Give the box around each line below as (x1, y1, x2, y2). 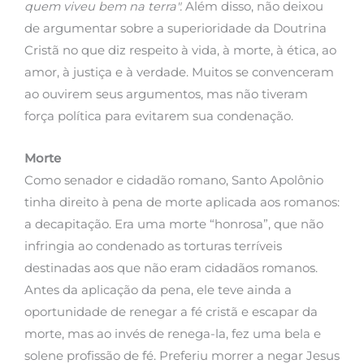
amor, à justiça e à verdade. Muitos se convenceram (24, 64, 334, 80)
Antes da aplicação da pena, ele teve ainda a (24, 283, 292, 298)
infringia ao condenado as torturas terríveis (24, 239, 282, 254)
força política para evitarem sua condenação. (24, 108, 293, 123)
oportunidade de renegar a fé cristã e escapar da (24, 305, 318, 320)
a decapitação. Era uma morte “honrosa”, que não (24, 217, 323, 232)
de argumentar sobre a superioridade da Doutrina (24, 20, 327, 36)
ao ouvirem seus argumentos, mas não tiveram (24, 86, 308, 102)
